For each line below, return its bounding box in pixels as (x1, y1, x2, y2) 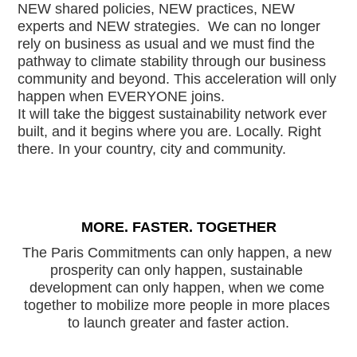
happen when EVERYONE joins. (18, 88, 226, 104)
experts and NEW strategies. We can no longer (18, 18, 321, 34)
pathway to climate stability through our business (18, 53, 327, 69)
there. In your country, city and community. (18, 140, 295, 157)
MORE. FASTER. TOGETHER (80, 218, 277, 235)
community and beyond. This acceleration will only (18, 70, 337, 87)
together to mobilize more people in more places (23, 297, 330, 314)
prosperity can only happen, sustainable (50, 262, 303, 279)
